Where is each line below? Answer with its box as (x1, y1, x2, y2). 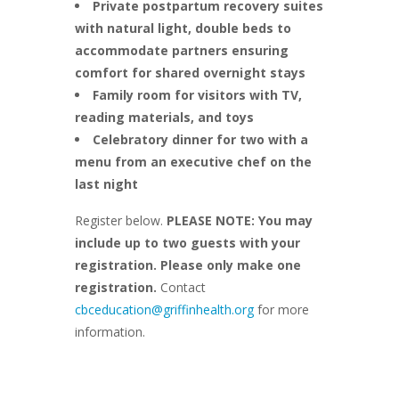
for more (254, 301, 309, 319)
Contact (160, 279, 206, 297)
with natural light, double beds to (75, 20, 291, 37)
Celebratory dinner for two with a (93, 131, 308, 149)
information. (75, 323, 145, 341)
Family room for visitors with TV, (93, 86, 302, 104)
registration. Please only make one (75, 256, 301, 274)
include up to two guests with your (75, 234, 300, 252)
